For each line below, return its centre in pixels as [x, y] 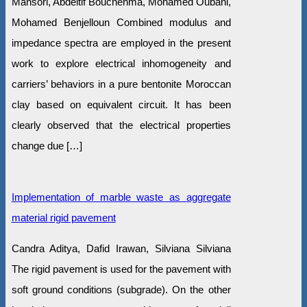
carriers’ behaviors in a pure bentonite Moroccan [121, 84]
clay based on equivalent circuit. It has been [121, 104]
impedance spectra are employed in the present [121, 42]
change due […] [47, 145]
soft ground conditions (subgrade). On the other [121, 289]
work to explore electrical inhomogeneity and [121, 63]
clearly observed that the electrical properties [121, 125]
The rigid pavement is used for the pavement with [121, 269]
